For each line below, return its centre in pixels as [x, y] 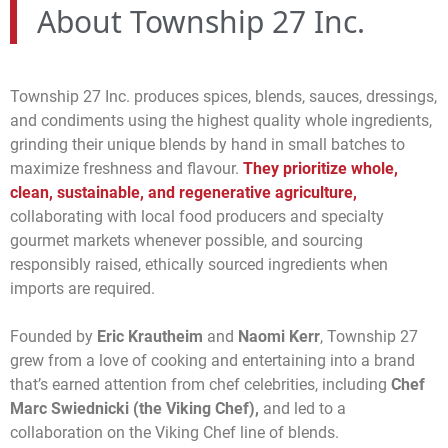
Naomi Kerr [279, 336]
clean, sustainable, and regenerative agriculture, [183, 192]
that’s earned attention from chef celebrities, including [200, 384]
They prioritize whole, [320, 168]
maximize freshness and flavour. [126, 168]
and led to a [304, 408]
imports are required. [82, 288]
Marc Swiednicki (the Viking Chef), [136, 408]
